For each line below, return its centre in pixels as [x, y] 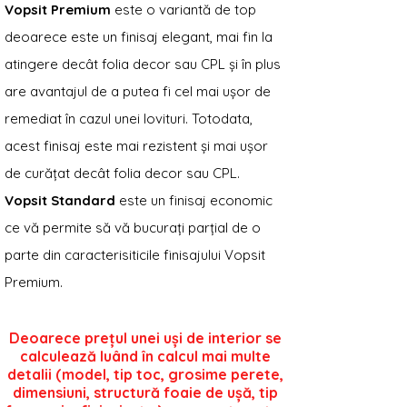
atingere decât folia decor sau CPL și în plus [143, 64]
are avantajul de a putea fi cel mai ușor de [138, 91]
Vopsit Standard [60, 200]
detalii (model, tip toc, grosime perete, [145, 374]
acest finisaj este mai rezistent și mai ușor [136, 145]
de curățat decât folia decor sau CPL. [122, 173]
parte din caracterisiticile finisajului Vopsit [135, 254]
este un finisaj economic [194, 200]
